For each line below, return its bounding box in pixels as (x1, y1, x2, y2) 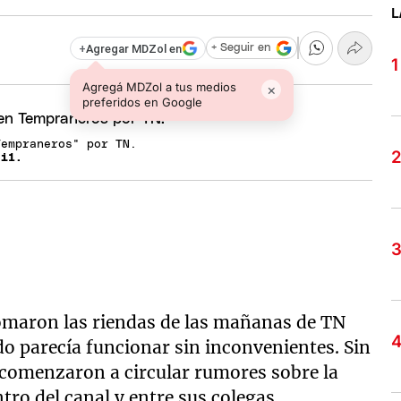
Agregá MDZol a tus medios (82, 79, 237, 94)
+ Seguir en (210, 42, 270, 55)
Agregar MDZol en (85, 41, 182, 55)
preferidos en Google (82, 94, 203, 109)
